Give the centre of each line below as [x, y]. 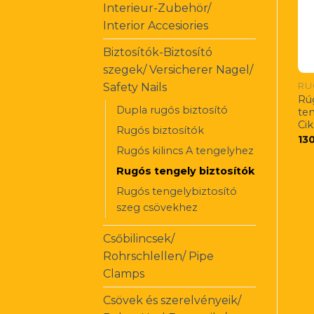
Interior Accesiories [156, 25]
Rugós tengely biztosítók [185, 171]
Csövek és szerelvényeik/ [172, 300]
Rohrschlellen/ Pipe [158, 256]
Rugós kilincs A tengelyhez [185, 150]
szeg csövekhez [157, 207]
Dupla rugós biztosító [172, 110]
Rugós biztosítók [160, 130]
